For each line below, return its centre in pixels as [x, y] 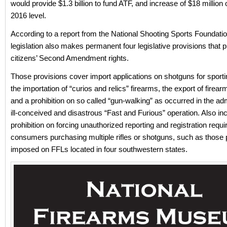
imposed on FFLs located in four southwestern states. [99, 149]
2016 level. [28, 15]
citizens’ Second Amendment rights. [70, 58]
